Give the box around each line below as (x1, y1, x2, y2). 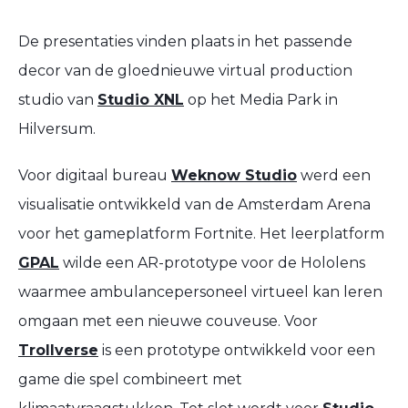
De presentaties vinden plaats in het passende (18, 32, 352, 50)
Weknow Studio (171, 166, 297, 184)
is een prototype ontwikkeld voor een (98, 341, 375, 359)
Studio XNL (97, 90, 184, 108)
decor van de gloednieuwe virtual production (18, 61, 352, 79)
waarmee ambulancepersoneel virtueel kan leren (18, 282, 382, 301)
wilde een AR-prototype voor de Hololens (59, 253, 365, 271)
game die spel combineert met (18, 370, 242, 388)
